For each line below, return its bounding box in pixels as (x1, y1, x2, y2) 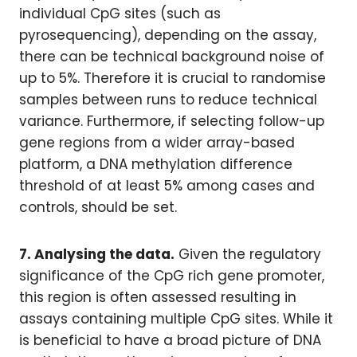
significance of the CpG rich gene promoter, (19, 266, 324, 285)
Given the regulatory (175, 245, 321, 264)
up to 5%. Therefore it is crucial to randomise (19, 69, 326, 88)
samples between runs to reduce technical (19, 90, 317, 109)
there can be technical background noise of (19, 47, 324, 66)
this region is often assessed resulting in (19, 288, 296, 307)
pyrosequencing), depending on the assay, (19, 25, 316, 45)
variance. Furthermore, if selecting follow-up (19, 112, 324, 131)
